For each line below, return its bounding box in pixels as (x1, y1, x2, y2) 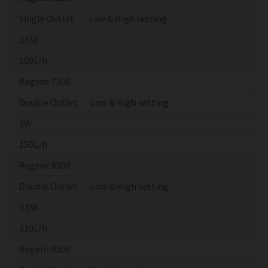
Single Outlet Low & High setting (19, 12, 169, 25)
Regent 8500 (19, 159, 71, 171)
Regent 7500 (19, 75, 71, 87)
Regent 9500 (19, 242, 71, 255)
